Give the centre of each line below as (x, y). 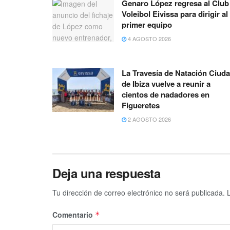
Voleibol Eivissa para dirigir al (175, 14)
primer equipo (147, 25)
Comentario (74, 215)
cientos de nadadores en (166, 95)
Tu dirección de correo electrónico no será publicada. (139, 193)
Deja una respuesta (107, 173)
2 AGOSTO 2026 (149, 119)
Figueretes (141, 106)
